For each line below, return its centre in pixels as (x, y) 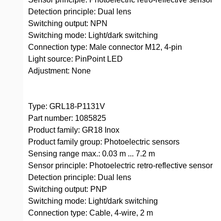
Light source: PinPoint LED (75, 59)
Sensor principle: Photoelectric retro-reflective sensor (120, 166)
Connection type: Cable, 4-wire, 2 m (91, 213)
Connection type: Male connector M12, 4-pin (105, 47)
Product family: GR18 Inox (74, 130)
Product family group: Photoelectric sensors (104, 142)
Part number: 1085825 (67, 118)
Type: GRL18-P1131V (67, 106)
